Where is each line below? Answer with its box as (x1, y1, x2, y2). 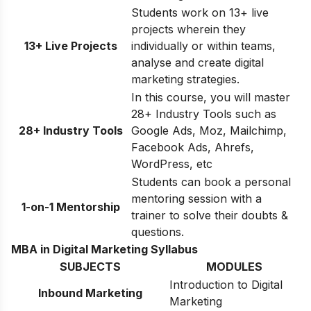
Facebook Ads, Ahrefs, (131, 140, 254, 154)
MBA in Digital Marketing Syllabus (11, 242, 198, 256)
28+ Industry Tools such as (131, 106, 276, 121)
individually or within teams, (131, 38, 276, 53)
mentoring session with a (131, 191, 262, 205)
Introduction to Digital (169, 277, 283, 292)
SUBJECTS (59, 259, 121, 274)
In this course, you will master (131, 90, 290, 104)
